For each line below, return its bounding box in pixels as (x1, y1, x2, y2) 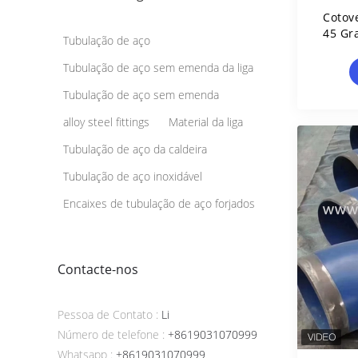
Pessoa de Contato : (58, 307, 158, 322)
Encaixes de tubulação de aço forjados (63, 196, 255, 211)
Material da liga (169, 114, 243, 129)
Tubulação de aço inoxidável (63, 169, 202, 184)
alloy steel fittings (63, 114, 149, 129)
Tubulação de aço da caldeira (63, 141, 207, 157)
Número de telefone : (58, 327, 165, 342)
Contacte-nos (58, 261, 138, 278)
